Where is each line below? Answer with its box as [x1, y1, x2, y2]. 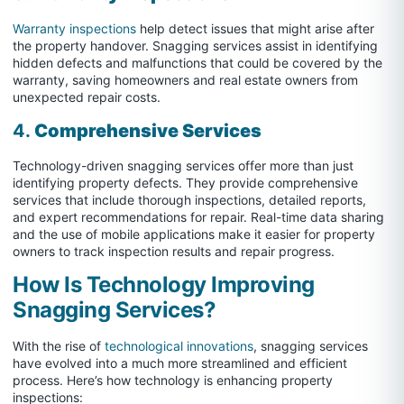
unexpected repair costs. [13, 89, 161, 106]
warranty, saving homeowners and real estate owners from [13, 72, 358, 88]
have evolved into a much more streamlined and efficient [13, 355, 347, 372]
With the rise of [13, 338, 105, 354]
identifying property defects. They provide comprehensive [13, 174, 358, 190]
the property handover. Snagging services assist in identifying [13, 38, 378, 54]
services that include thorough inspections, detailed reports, [13, 191, 366, 207]
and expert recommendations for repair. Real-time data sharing [13, 208, 384, 225]
